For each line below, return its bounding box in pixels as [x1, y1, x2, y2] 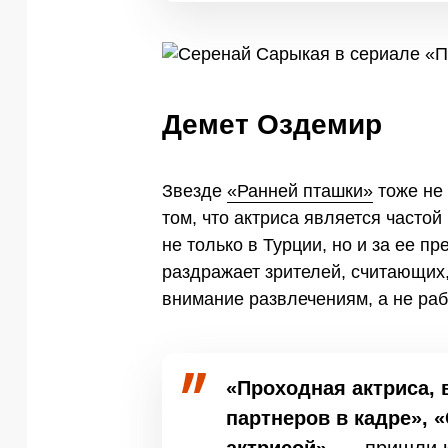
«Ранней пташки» [227, 180, 373, 201]
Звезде [162, 180, 227, 201]
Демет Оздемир [162, 109, 382, 141]
